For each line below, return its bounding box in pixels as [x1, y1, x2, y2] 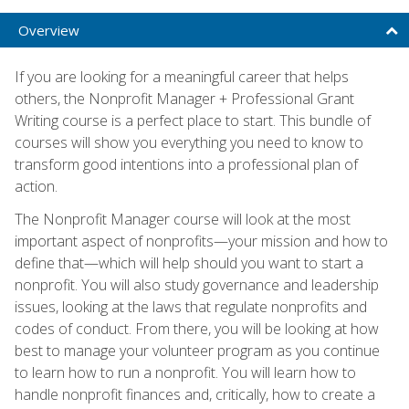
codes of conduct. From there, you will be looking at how [15, 318, 379, 339]
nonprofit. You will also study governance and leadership [15, 274, 379, 295]
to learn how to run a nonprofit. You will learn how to [15, 362, 356, 383]
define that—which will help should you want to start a [15, 252, 363, 273]
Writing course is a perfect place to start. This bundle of [15, 110, 371, 131]
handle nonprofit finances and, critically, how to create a [15, 383, 375, 404]
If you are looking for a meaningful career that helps [15, 66, 349, 87]
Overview [18, 20, 79, 39]
